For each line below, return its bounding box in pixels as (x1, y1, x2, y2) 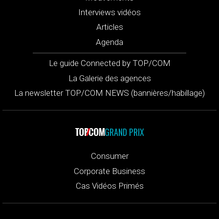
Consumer (90, 151, 129, 161)
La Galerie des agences (68, 73, 151, 83)
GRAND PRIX (104, 125, 144, 138)
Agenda (96, 37, 123, 47)
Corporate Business (74, 166, 145, 176)
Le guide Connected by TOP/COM (48, 58, 171, 68)
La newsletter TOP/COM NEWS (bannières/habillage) (14, 88, 205, 98)
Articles (96, 22, 123, 32)
